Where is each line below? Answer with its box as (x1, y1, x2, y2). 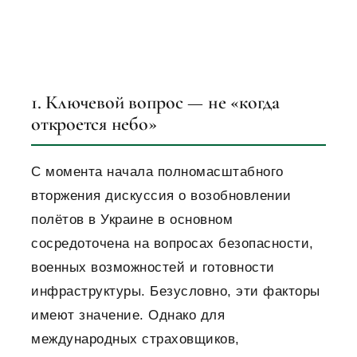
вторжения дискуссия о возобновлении (31, 188, 292, 204)
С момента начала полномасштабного (31, 164, 284, 180)
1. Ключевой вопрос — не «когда (31, 91, 280, 115)
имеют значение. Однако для (31, 308, 225, 324)
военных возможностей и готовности (31, 260, 275, 276)
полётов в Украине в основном (31, 212, 233, 228)
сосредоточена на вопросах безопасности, (31, 236, 314, 252)
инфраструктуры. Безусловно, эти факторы (31, 284, 320, 300)
